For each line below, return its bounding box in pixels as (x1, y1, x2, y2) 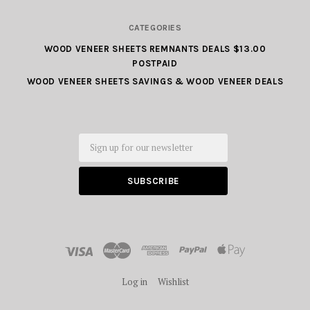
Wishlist (157, 275, 189, 289)
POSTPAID (132, 57, 178, 69)
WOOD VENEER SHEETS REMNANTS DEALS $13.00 (44, 43, 266, 54)
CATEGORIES (128, 22, 182, 33)
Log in (121, 275, 147, 289)
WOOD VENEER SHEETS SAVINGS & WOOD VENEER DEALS (26, 75, 284, 86)
